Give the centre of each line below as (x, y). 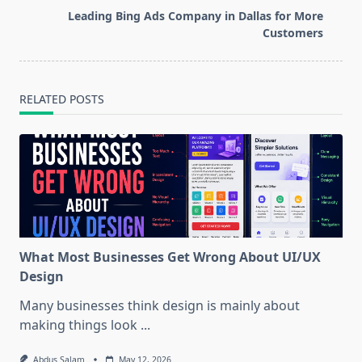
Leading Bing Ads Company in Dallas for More (196, 16)
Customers (293, 33)
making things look (78, 325)
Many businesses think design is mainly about (160, 306)
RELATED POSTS (62, 99)
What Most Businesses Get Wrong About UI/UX (170, 257)
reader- (41, 13)
